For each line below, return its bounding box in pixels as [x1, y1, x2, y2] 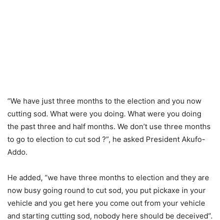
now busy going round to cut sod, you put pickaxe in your [7, 186, 206, 195]
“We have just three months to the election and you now [7, 96, 201, 106]
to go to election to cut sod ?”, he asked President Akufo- [7, 135, 205, 144]
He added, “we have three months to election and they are [7, 173, 209, 183]
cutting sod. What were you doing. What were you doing [7, 109, 201, 119]
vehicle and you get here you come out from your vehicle [7, 198, 205, 208]
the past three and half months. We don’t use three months [7, 122, 211, 132]
